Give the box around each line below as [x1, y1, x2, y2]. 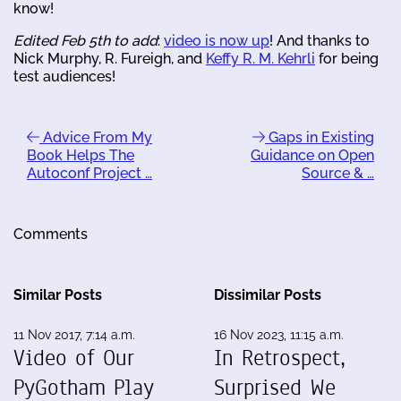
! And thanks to [269, 32, 370, 50]
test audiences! [13, 68, 115, 86]
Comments [13, 226, 88, 243]
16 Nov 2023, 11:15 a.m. [214, 328, 344, 343]
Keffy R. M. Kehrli [206, 50, 315, 68]
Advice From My [39, 129, 152, 147]
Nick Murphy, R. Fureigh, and [13, 50, 206, 68]
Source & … [302, 165, 374, 183]
